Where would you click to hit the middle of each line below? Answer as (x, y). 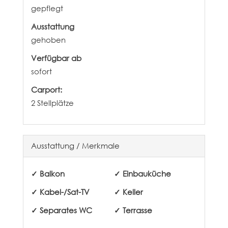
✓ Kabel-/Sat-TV (60, 192)
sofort (41, 71)
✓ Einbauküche (142, 174)
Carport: (46, 90)
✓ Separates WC (61, 210)
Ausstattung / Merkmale (75, 146)
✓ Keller (128, 192)
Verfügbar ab (56, 58)
